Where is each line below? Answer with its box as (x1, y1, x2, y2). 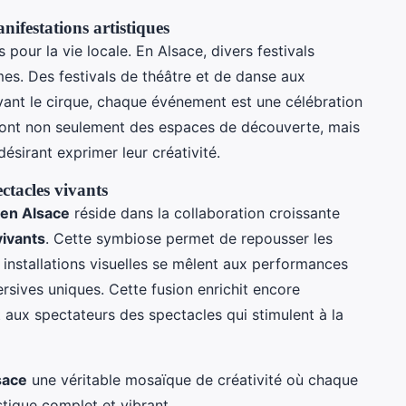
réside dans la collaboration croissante (70, 203, 340, 222)
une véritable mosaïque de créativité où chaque (27, 370, 358, 389)
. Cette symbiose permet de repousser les (45, 228, 333, 247)
